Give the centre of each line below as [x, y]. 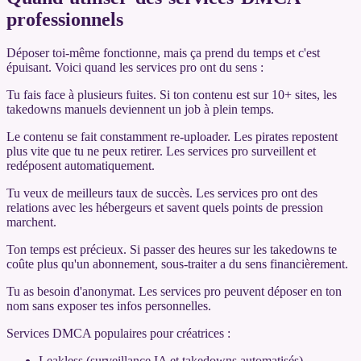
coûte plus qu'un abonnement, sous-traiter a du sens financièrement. [177, 264]
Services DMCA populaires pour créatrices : [118, 334]
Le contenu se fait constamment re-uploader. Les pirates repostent [172, 137]
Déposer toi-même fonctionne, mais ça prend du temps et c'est [163, 53]
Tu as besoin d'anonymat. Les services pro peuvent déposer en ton [174, 292]
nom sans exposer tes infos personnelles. [109, 306]
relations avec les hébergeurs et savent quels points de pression [165, 208]
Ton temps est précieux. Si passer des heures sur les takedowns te [172, 250]
